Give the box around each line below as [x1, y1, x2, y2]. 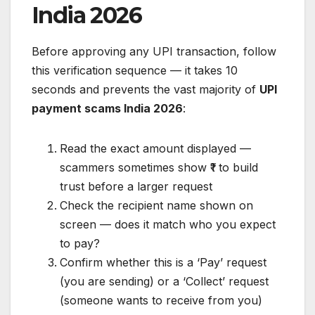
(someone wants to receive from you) [60, 293, 262, 308]
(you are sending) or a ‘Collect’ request [60, 274, 269, 289]
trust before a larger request [60, 179, 212, 194]
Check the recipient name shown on [60, 198, 253, 213]
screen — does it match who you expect [60, 217, 276, 232]
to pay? [60, 236, 100, 251]
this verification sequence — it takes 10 [32, 63, 238, 78]
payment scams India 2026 [32, 101, 183, 116]
